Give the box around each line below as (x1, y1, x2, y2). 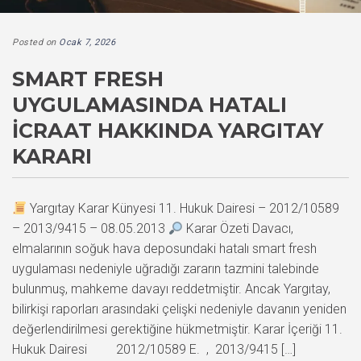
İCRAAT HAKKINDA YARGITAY (12, 118, 323, 143)
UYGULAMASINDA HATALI (12, 92, 287, 117)
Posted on (12, 36, 59, 48)
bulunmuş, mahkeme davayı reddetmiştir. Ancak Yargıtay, (12, 280, 330, 297)
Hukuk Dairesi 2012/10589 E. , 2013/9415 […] (12, 341, 296, 357)
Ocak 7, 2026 (59, 36, 115, 48)
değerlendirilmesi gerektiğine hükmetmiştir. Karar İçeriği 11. (12, 321, 342, 337)
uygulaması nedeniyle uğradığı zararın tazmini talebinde (12, 260, 319, 276)
